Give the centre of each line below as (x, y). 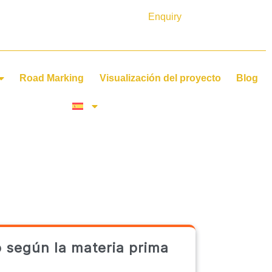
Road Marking (52, 78)
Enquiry (165, 17)
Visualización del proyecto (160, 78)
